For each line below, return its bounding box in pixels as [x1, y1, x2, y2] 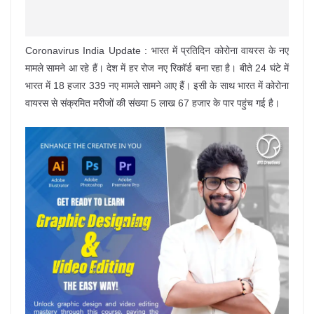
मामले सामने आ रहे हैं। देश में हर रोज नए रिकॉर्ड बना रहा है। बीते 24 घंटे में [25, 62, 289, 74]
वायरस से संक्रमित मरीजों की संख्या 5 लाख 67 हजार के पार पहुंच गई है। [25, 97, 280, 109]
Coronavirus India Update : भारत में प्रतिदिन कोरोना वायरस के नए [25, 45, 289, 56]
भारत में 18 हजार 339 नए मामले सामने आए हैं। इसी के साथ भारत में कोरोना [25, 80, 289, 91]
